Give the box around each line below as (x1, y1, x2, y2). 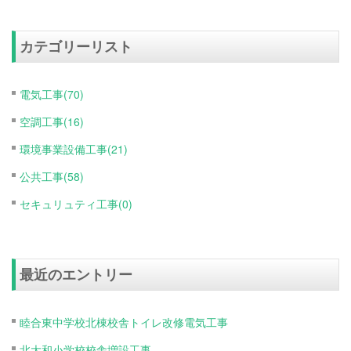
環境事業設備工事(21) (20, 140, 128, 157)
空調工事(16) (20, 113, 84, 129)
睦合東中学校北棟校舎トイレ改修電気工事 (20, 313, 228, 330)
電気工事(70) (20, 85, 84, 102)
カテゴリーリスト (20, 35, 132, 56)
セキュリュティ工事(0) (20, 195, 132, 212)
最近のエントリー (20, 263, 132, 284)
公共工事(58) (20, 168, 84, 184)
